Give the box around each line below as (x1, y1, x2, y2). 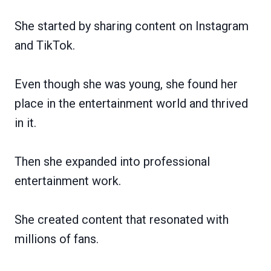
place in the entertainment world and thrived (15, 96, 248, 111)
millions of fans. (15, 231, 99, 246)
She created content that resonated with (15, 212, 229, 227)
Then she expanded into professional (15, 154, 210, 169)
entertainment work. (15, 173, 121, 188)
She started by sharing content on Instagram (15, 18, 249, 33)
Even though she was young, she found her (15, 76, 238, 91)
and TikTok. (15, 38, 75, 53)
